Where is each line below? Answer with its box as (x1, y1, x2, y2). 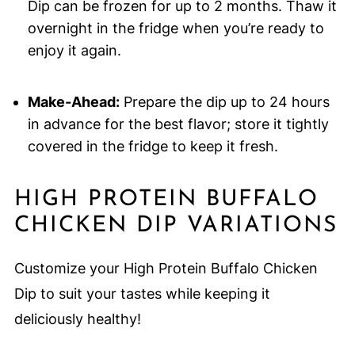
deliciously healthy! (13, 311, 141, 328)
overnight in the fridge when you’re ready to (27, 20, 324, 37)
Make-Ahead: (27, 94, 120, 111)
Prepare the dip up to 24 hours (119, 94, 330, 111)
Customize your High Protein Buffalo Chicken (13, 260, 318, 277)
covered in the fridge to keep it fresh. (27, 138, 278, 155)
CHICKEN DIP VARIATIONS (13, 215, 338, 238)
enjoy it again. (27, 42, 121, 59)
